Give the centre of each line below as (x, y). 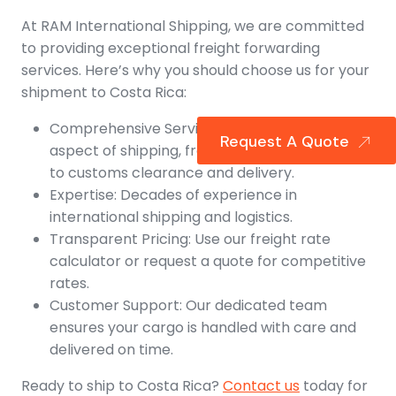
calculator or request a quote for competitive (208, 262)
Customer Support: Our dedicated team (188, 306)
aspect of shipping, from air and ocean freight (209, 151)
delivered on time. (111, 350)
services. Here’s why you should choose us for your (195, 71)
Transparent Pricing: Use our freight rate (190, 240)
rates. (69, 284)
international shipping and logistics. (171, 217)
